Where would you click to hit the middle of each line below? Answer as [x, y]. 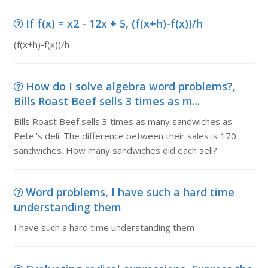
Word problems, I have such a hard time [130, 192]
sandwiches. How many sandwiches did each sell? [115, 150]
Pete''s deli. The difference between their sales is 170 [125, 136]
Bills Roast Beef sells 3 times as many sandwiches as [123, 121]
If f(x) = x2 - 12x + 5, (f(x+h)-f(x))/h [114, 23]
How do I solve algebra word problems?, [130, 86]
